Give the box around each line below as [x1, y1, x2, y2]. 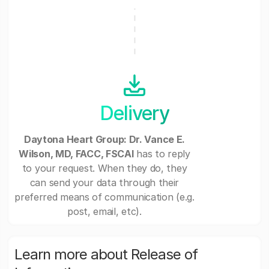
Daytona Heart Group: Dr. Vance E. [23, 133, 186, 146]
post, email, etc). [67, 205, 142, 218]
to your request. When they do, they [22, 162, 187, 175]
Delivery [99, 101, 169, 125]
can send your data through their [29, 177, 180, 189]
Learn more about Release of [14, 246, 198, 264]
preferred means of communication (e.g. [14, 191, 195, 204]
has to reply [133, 148, 190, 160]
